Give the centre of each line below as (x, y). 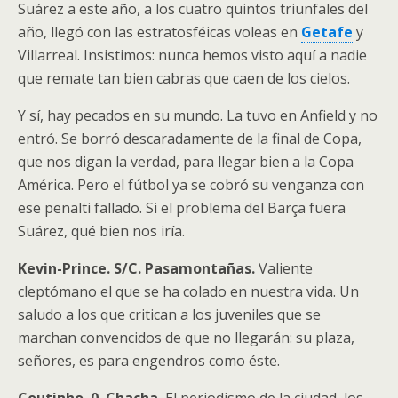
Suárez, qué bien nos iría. (101, 231)
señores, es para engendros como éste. (149, 360)
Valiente (284, 268)
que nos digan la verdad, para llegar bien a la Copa (186, 161)
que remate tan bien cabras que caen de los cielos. (184, 78)
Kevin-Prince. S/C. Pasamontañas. (136, 268)
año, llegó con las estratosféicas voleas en (159, 32)
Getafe (327, 32)
